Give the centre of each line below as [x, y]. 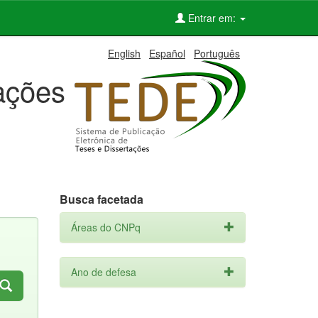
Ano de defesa [103, 272]
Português [217, 53]
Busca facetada [101, 199]
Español [167, 53]
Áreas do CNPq [105, 227]
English [124, 53]
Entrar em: [212, 18]
